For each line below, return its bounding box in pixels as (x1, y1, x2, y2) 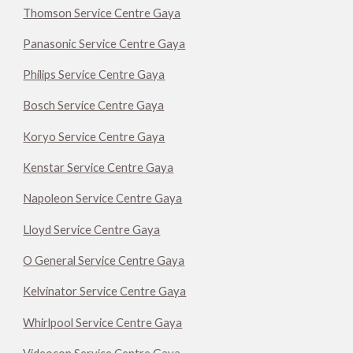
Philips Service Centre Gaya (23, 68, 165, 82)
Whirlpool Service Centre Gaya (23, 315, 183, 329)
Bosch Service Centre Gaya (23, 98, 165, 113)
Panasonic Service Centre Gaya (23, 36, 186, 50)
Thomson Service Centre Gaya (23, 6, 181, 20)
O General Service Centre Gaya (23, 254, 185, 268)
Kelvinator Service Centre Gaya (23, 284, 187, 299)
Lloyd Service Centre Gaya (23, 222, 161, 236)
